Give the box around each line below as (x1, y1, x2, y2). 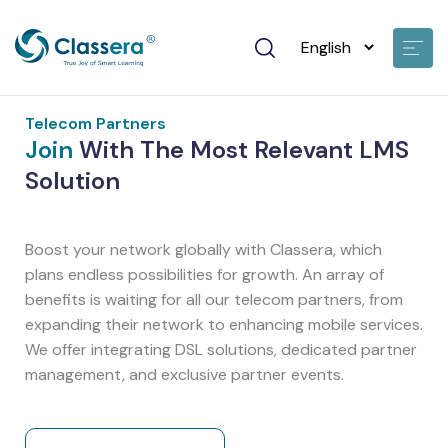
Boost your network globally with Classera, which (25, 239, 382, 260)
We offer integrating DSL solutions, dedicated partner (25, 339, 417, 360)
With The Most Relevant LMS (73, 134, 409, 165)
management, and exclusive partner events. (25, 364, 344, 385)
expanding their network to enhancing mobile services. (25, 314, 423, 335)
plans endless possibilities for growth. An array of (25, 264, 384, 285)
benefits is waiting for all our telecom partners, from (25, 289, 403, 310)
